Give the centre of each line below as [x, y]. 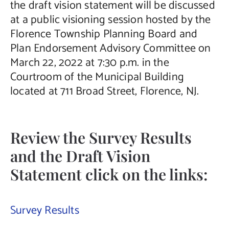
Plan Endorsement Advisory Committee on [110, 49]
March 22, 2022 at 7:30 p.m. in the [89, 63]
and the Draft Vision [80, 156]
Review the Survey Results [101, 137]
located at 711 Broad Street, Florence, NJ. [105, 92]
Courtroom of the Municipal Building [97, 77]
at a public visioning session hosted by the [110, 20]
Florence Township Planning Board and [104, 35]
